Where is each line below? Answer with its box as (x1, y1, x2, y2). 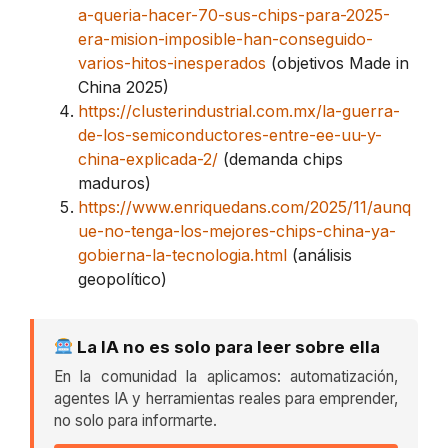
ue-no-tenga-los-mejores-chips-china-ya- (78, 220, 396, 241)
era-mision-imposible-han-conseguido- (78, 28, 373, 49)
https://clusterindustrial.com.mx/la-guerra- (78, 100, 400, 121)
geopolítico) (78, 268, 167, 289)
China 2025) (78, 76, 169, 97)
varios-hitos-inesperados (78, 52, 266, 73)
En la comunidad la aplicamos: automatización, (54, 366, 398, 386)
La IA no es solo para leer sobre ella (73, 336, 381, 357)
